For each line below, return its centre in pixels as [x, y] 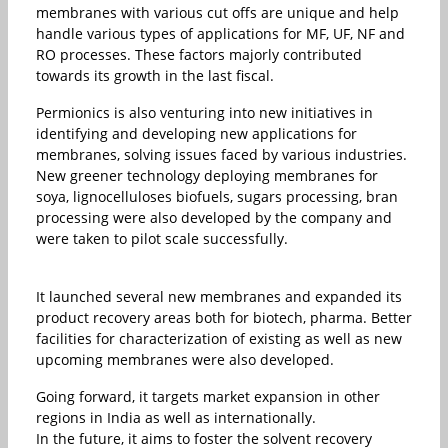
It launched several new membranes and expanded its [219, 296]
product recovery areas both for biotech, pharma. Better [224, 317]
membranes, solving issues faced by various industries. [221, 154]
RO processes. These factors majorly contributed [199, 54]
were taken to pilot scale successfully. [162, 238]
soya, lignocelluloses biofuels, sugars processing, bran [217, 196]
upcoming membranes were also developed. [185, 359]
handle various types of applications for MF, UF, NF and [220, 33]
